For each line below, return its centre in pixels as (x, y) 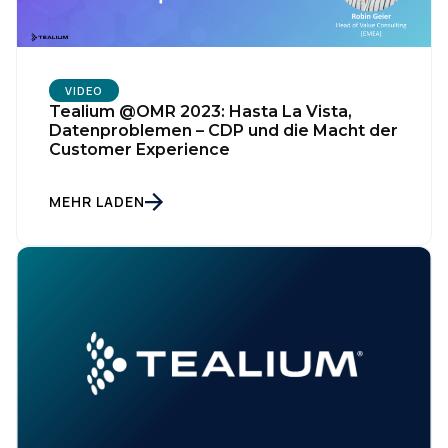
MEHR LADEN (97, 201)
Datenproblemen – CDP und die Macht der (223, 130)
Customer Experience (139, 149)
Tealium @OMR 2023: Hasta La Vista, (200, 111)
